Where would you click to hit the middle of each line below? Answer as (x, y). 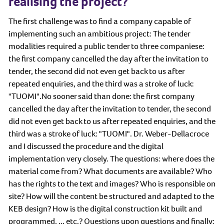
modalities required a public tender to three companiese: (106, 46)
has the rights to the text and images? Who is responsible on (112, 184)
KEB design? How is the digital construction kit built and (105, 209)
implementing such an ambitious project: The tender (99, 34)
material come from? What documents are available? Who (110, 171)
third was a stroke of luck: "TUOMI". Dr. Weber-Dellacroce (109, 134)
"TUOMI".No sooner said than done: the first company (101, 96)
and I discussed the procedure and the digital (86, 146)
